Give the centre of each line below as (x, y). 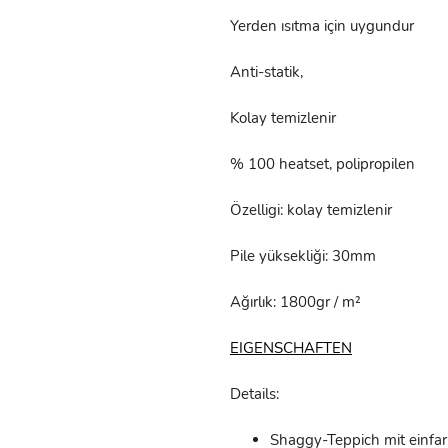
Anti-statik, (266, 72)
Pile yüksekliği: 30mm (303, 256)
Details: (254, 394)
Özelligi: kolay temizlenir (311, 210)
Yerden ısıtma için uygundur (322, 26)
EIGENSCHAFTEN (291, 348)
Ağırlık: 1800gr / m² (295, 302)
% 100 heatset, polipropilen (322, 164)
